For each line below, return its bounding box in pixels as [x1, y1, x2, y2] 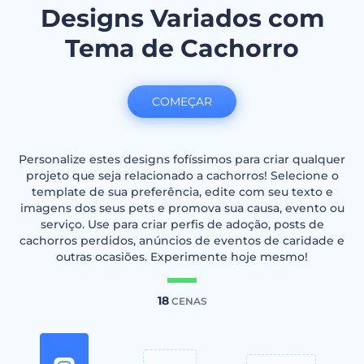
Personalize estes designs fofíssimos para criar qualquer [19, 152, 345, 167]
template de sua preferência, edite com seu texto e [31, 184, 333, 199]
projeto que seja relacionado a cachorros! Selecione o [25, 168, 339, 183]
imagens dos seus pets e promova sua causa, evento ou [19, 201, 344, 215]
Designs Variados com [40, 3, 324, 33]
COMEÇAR [152, 94, 212, 109]
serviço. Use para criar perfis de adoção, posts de [40, 217, 324, 232]
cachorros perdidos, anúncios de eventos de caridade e [19, 233, 344, 248]
